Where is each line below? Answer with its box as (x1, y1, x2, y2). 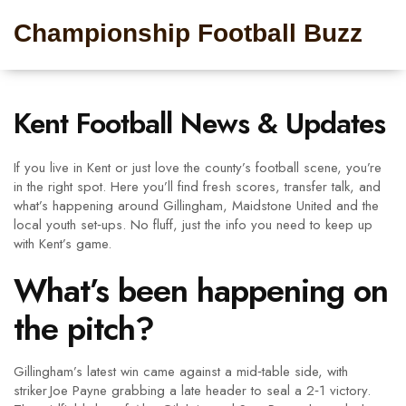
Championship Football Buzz (14, 19, 362, 47)
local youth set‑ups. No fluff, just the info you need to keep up (14, 215, 372, 235)
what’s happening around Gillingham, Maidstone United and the (14, 196, 379, 216)
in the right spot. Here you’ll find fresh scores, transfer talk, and (14, 177, 381, 197)
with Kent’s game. (14, 234, 111, 254)
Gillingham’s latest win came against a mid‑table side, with (14, 362, 348, 382)
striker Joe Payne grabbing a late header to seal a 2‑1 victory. (14, 381, 371, 401)
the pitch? (14, 304, 154, 353)
